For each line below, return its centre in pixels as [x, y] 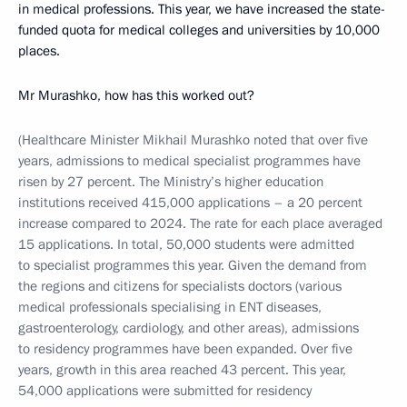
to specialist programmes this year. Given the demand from [193, 265]
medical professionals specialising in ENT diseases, [170, 307]
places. [39, 51]
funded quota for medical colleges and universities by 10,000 [199, 30]
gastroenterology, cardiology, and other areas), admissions [189, 328]
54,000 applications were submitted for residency [165, 391]
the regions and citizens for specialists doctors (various [180, 286]
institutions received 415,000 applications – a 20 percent [190, 203]
